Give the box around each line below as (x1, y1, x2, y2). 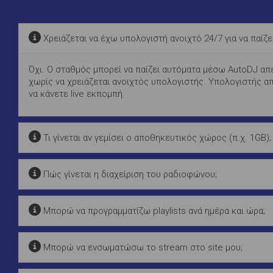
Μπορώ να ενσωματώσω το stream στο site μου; (41, 241, 243, 253)
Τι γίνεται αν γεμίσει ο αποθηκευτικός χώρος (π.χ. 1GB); (41, 132, 271, 143)
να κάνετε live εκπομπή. (29, 88, 125, 99)
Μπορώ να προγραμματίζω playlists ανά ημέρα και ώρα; (41, 205, 265, 216)
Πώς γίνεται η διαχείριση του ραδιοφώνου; (41, 168, 217, 180)
